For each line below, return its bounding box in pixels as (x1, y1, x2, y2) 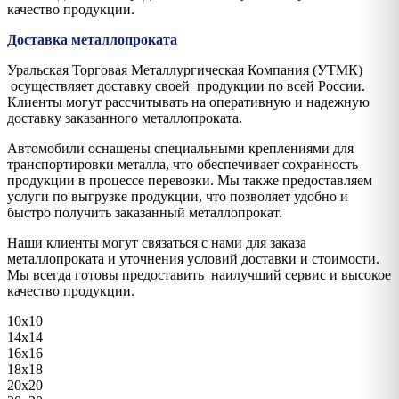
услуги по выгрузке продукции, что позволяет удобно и (7, 188, 348, 204)
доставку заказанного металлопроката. (7, 110, 242, 126)
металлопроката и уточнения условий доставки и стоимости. (7, 250, 379, 266)
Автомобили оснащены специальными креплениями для (7, 140, 354, 156)
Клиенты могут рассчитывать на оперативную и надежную (7, 94, 370, 110)
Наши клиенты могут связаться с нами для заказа (7, 234, 306, 250)
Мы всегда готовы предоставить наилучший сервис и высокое (7, 266, 391, 282)
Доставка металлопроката (7, 31, 177, 47)
